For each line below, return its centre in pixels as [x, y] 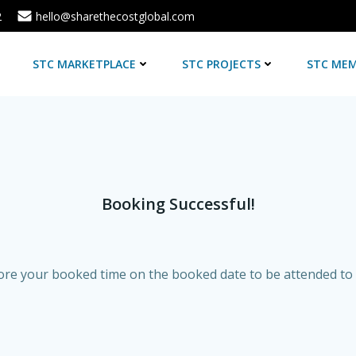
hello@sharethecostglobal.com [115, 16]
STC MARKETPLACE [84, 64]
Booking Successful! [178, 204]
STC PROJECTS [221, 64]
